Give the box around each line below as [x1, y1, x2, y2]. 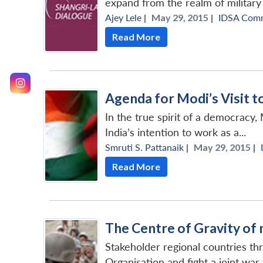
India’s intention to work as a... [105, 126, 246, 139]
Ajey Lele [105, 11, 141, 23]
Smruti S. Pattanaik [105, 141, 184, 153]
